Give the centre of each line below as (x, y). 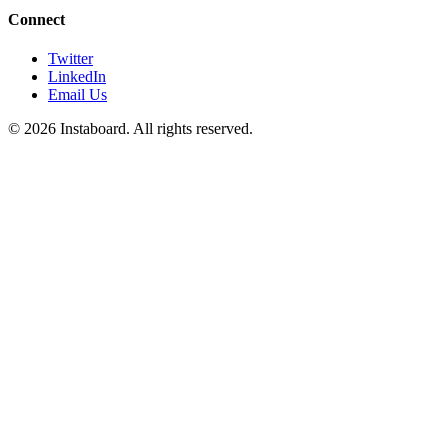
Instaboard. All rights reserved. (154, 129)
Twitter (70, 59)
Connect (36, 19)
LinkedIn (77, 77)
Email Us (77, 95)
